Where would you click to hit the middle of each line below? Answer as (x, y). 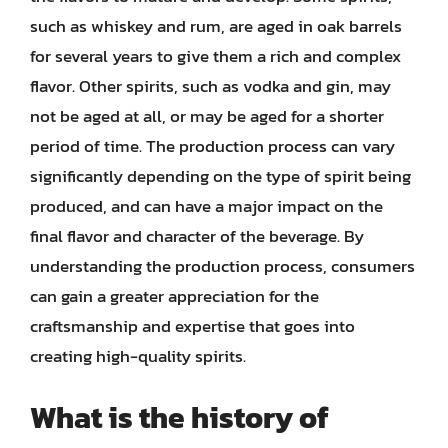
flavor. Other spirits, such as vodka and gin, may (210, 86)
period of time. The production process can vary (212, 146)
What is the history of (179, 417)
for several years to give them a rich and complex (215, 56)
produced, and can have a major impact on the (206, 206)
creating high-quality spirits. (138, 356)
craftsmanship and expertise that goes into (192, 326)
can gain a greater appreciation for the (174, 296)
